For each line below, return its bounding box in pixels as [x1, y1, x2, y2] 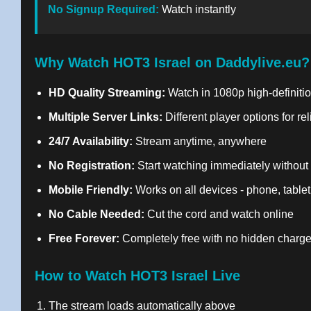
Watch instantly [159, 3, 236, 15]
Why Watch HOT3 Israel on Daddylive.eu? [35, 55, 310, 70]
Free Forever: [49, 233, 119, 244]
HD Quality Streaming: [49, 87, 165, 99]
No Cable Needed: [49, 208, 144, 220]
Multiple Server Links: [49, 111, 162, 123]
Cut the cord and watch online [144, 208, 294, 220]
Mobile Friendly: [49, 184, 133, 196]
